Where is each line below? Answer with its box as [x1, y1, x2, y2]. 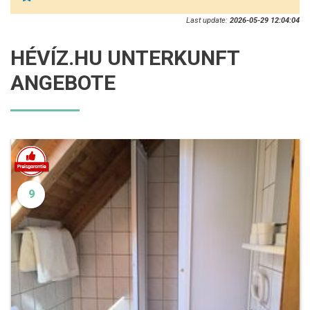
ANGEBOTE [10, 70, 116, 95]
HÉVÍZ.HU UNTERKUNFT [10, 45, 239, 70]
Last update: [186, 15, 230, 25]
